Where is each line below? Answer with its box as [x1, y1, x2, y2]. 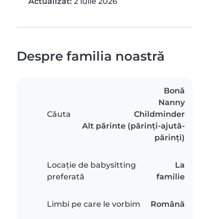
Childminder [134, 109, 185, 119]
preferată [47, 172, 85, 181]
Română [151, 199, 185, 209]
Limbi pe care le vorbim [47, 199, 140, 209]
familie [156, 172, 185, 181]
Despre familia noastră [17, 48, 165, 64]
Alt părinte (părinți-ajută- [82, 121, 185, 131]
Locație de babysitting [47, 160, 136, 170]
